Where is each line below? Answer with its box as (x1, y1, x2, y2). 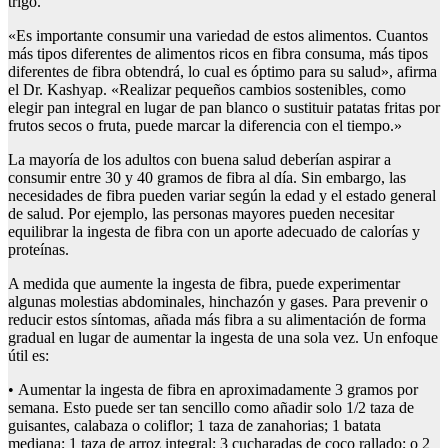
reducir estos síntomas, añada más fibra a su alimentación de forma (8, 311, 426, 329)
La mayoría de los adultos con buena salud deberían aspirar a (8, 151, 391, 169)
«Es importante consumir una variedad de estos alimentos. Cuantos (8, 27, 428, 45)
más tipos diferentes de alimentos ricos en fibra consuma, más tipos (8, 45, 428, 63)
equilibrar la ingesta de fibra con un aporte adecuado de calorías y (8, 223, 420, 241)
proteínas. (8, 241, 73, 259)
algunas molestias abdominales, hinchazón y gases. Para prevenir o (8, 293, 428, 311)
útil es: (8, 347, 49, 365)
